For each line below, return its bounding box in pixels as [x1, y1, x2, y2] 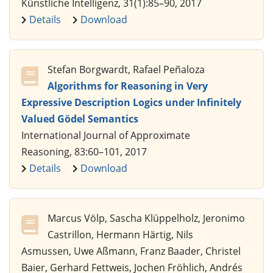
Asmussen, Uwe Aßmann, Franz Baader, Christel [21, 244, 241, 258]
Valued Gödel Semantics [21, 112, 138, 126]
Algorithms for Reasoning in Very [48, 79, 208, 93]
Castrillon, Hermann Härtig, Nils [48, 228, 193, 242]
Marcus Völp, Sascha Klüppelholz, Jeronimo [48, 211, 245, 225]
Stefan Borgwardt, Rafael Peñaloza [48, 63, 205, 77]
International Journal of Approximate [21, 129, 190, 143]
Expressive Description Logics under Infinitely [21, 96, 241, 110]
